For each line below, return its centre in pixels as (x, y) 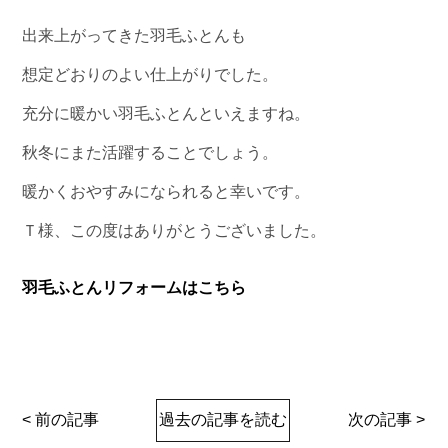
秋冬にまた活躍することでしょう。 (150, 152)
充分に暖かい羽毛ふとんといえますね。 (166, 113)
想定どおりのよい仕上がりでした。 (150, 74)
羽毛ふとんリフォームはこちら (134, 287)
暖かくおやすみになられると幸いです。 (166, 191)
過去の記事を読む (223, 419)
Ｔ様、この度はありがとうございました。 (174, 230)
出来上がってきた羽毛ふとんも (134, 35)
